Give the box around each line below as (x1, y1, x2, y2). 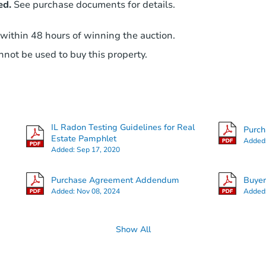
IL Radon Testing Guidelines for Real (50, 122, 195, 134)
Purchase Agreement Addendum (50, 174, 179, 186)
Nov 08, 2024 (76, 186, 120, 196)
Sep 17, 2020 (76, 145, 120, 155)
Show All (115, 224, 151, 236)
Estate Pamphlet (50, 133, 116, 145)
